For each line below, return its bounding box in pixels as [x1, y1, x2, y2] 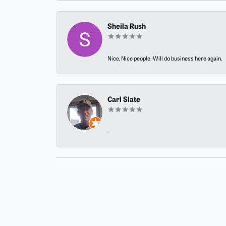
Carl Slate [107, 96, 140, 104]
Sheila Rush [107, 23, 146, 31]
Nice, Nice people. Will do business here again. [107, 56, 222, 63]
